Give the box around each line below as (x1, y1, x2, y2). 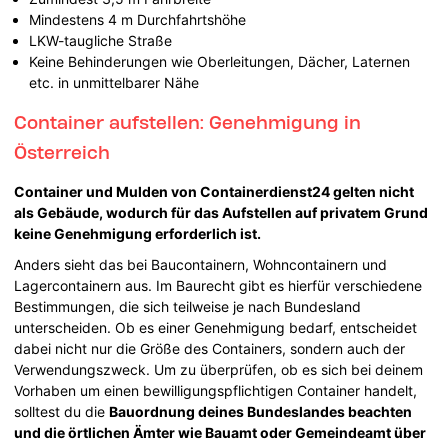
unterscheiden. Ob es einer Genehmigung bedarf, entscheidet (14, 318, 418, 336)
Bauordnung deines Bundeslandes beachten (109, 402, 413, 420)
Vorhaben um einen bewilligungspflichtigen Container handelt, (14, 381, 418, 399)
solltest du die (14, 402, 110, 420)
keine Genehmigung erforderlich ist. (14, 224, 262, 242)
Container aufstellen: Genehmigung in (14, 110, 362, 133)
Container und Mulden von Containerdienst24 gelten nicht (14, 182, 415, 200)
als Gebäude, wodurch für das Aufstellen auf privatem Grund (14, 203, 429, 221)
